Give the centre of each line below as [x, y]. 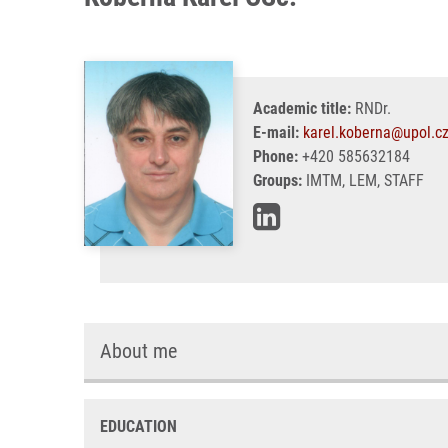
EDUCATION [138, 426]
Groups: [277, 180]
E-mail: [276, 132]
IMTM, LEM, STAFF [363, 180]
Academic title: [302, 108]
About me [138, 351]
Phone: [275, 156]
